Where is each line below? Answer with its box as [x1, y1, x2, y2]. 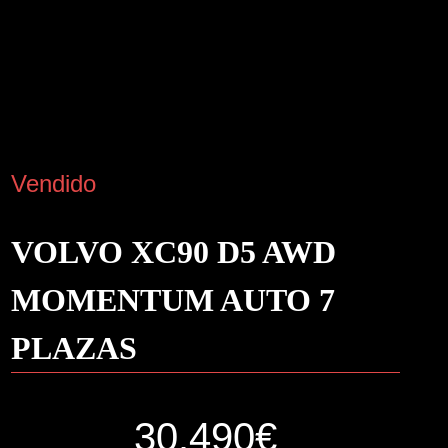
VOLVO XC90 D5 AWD [10, 234, 336, 271]
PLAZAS [10, 330, 137, 367]
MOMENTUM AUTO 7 [10, 282, 335, 319]
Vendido [10, 169, 96, 197]
